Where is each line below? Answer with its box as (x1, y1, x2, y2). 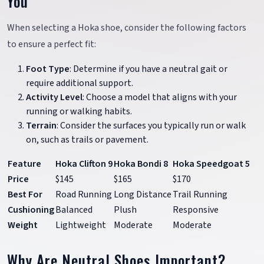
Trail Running (173, 187, 227, 201)
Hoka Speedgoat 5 (173, 157, 250, 170)
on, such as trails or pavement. (26, 133, 148, 146)
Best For (8, 187, 42, 201)
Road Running (55, 187, 112, 201)
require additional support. (26, 76, 133, 90)
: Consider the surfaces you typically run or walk (57, 118, 246, 132)
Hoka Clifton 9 (55, 157, 113, 170)
